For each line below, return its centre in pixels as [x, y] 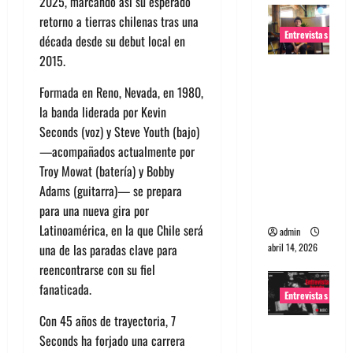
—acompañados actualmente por [117, 152]
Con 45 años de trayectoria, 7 [108, 321]
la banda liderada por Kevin [103, 112]
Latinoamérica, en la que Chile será [121, 230]
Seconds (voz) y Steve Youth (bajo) [119, 132]
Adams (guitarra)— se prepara [111, 191]
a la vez [289, 209]
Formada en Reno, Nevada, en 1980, [121, 93]
